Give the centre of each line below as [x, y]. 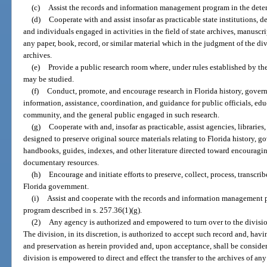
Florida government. [56, 186]
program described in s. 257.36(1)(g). [83, 210]
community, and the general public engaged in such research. [122, 114]
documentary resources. [61, 162]
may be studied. [49, 79]
